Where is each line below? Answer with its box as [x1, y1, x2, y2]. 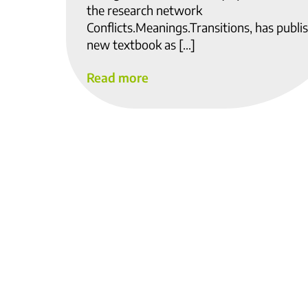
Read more [87, 69, 148, 85]
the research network [87, 2, 202, 19]
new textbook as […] [87, 36, 195, 53]
